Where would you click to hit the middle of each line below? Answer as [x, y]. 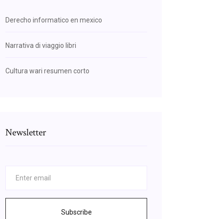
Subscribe [76, 212]
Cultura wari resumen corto [47, 71]
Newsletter [26, 132]
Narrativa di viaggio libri [41, 45]
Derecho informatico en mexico [54, 20]
